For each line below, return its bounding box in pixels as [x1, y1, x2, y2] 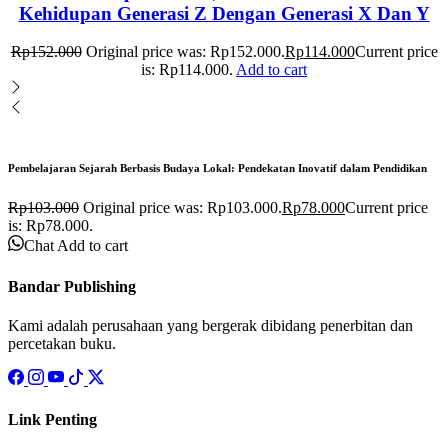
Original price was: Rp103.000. [83, 199, 282, 217]
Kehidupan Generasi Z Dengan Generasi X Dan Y [18, 2, 430, 24]
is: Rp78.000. [8, 217, 93, 235]
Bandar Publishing [8, 277, 136, 295]
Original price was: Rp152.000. [85, 43, 285, 61]
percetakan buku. [8, 334, 116, 352]
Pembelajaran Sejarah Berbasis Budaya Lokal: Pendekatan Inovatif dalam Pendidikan [8, 162, 427, 175]
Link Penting [8, 411, 97, 429]
